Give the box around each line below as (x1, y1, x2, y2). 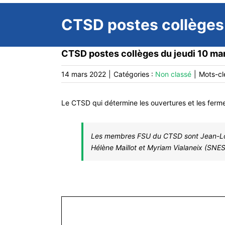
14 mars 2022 (61, 70, 106, 78)
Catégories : (114, 70, 155, 78)
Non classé (155, 70, 191, 78)
